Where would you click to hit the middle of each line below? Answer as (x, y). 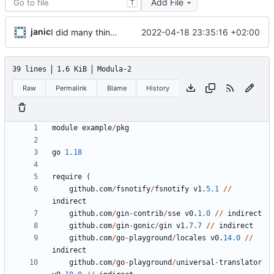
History (158, 88)
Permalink (72, 88)
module (65, 128)
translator (240, 263)
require (67, 177)
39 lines (29, 69)
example (97, 128)
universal (195, 263)
